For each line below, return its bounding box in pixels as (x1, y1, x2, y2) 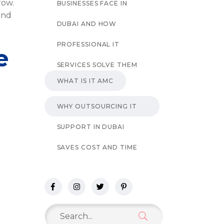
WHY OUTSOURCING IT (56, 102, 137, 110)
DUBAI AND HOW (56, 19, 117, 27)
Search (43, 204, 71, 214)
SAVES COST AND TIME (56, 143, 137, 151)
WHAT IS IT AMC (56, 76, 114, 84)
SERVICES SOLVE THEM (56, 60, 137, 68)
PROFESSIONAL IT (56, 40, 120, 48)
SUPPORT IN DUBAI (56, 122, 124, 130)
